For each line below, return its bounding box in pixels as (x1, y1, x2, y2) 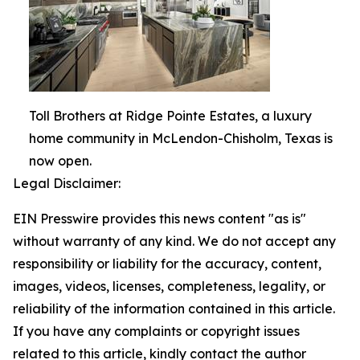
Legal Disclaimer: (13, 174, 121, 191)
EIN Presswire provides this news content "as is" (13, 210, 306, 227)
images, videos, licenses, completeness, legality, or (13, 277, 325, 294)
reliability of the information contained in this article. (13, 300, 335, 317)
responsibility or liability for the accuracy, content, (13, 255, 321, 272)
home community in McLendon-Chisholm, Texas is (29, 129, 333, 146)
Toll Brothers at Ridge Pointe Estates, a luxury (29, 107, 312, 124)
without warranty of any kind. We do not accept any (13, 232, 336, 249)
